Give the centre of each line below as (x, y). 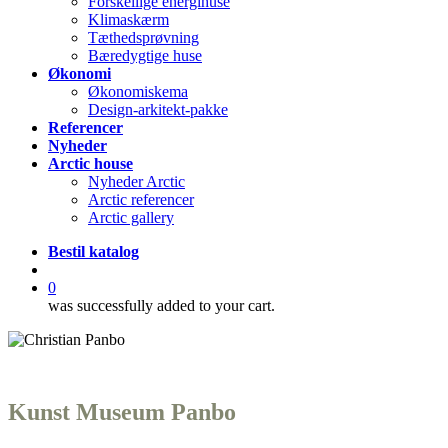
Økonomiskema (138, 91)
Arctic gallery (131, 217)
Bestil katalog (93, 251)
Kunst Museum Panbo (122, 412)
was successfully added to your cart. (161, 305)
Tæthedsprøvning (143, 37)
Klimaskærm (128, 19)
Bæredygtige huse (145, 55)
